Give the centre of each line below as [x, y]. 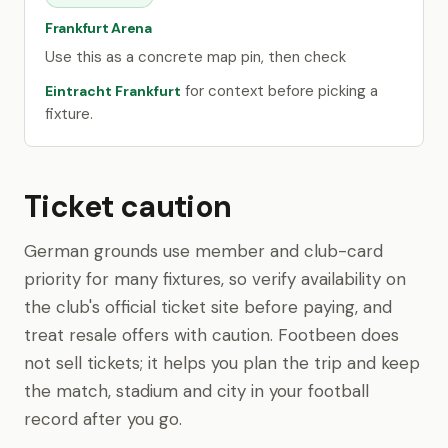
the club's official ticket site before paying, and [208, 307]
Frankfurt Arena [98, 28]
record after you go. [103, 419]
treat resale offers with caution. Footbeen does [211, 335]
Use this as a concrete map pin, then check [195, 57]
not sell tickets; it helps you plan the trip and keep [222, 363]
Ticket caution [128, 206]
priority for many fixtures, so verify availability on [215, 279]
